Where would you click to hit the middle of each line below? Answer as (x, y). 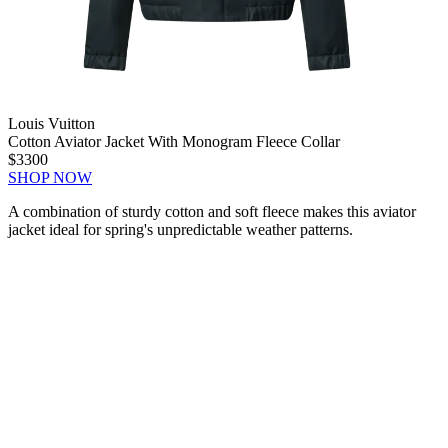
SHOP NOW (50, 177)
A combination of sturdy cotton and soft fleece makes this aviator (212, 211)
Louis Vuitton (51, 123)
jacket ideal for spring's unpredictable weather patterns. (180, 229)
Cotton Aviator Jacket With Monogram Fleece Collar (174, 141)
